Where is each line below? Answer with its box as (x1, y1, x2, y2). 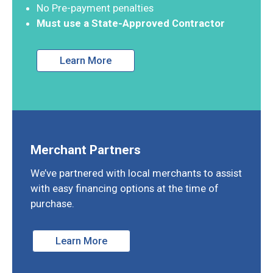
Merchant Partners (30, 142, 141, 157)
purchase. (30, 197, 74, 210)
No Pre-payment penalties (37, 1, 154, 14)
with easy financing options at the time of (30, 182, 219, 194)
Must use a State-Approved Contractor (37, 16, 225, 29)
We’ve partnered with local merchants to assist (30, 166, 242, 179)
